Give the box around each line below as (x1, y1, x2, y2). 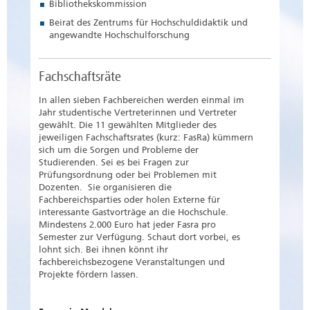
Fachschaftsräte (39, 68, 121, 85)
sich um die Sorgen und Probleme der (39, 145, 199, 156)
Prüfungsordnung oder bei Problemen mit (39, 170, 217, 181)
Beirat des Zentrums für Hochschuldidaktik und (49, 17, 248, 28)
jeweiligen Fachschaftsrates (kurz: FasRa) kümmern (39, 132, 253, 143)
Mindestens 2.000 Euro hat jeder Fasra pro (39, 219, 216, 230)
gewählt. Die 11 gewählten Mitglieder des (39, 120, 217, 131)
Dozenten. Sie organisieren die (39, 182, 172, 193)
